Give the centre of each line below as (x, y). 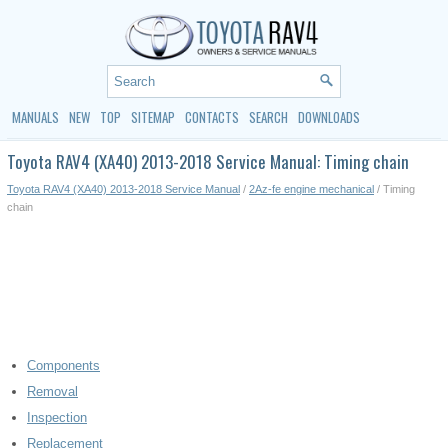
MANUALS (35, 116)
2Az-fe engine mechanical (311, 188)
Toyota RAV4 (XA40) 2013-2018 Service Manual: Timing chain (208, 161)
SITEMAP (153, 116)
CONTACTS (212, 116)
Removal (52, 391)
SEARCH (268, 116)
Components (63, 365)
